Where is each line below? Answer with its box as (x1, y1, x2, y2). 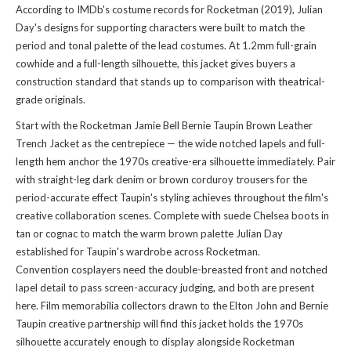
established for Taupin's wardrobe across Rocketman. (16, 245, 260, 258)
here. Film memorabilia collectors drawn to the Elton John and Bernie (16, 299, 328, 312)
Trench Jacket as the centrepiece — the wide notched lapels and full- (16, 137, 325, 150)
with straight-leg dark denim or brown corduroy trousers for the (16, 173, 307, 186)
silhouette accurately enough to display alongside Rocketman (16, 335, 295, 348)
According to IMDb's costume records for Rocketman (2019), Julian (16, 3, 323, 16)
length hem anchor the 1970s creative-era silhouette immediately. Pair (16, 155, 335, 168)
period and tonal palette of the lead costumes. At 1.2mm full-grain (16, 39, 317, 52)
